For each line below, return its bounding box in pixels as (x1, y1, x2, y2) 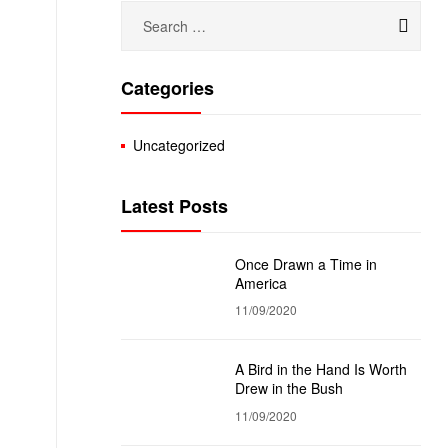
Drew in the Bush (235, 378, 343, 399)
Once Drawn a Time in (235, 253, 377, 274)
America (235, 272, 287, 293)
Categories (121, 74, 214, 101)
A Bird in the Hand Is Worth (235, 359, 407, 380)
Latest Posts (121, 193, 228, 220)
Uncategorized (133, 135, 226, 156)
